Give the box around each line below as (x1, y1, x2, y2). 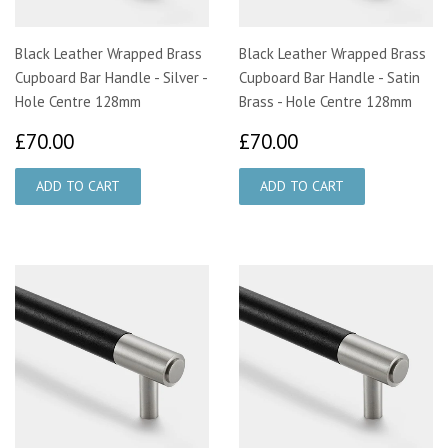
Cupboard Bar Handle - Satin (239, 67, 420, 87)
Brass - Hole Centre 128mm (239, 91, 412, 111)
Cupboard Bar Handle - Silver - (15, 67, 207, 87)
